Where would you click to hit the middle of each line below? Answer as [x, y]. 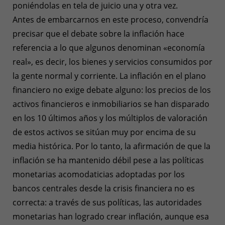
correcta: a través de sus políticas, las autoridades [107, 202]
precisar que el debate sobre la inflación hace [98, 33]
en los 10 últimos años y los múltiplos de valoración [110, 118]
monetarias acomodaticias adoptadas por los [99, 174]
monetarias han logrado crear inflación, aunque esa [111, 216]
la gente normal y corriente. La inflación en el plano [109, 76]
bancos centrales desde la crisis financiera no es [104, 188]
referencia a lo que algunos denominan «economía [109, 47]
